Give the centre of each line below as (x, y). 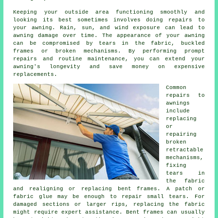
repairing (182, 135)
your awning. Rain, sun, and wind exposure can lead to (109, 28)
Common (176, 88)
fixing (176, 166)
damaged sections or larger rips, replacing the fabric (109, 205)
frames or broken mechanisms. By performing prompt (109, 51)
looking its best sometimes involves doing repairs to (109, 20)
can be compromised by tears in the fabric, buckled (109, 44)
